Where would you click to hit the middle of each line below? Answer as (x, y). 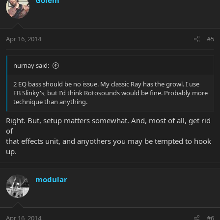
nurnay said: (31, 66)
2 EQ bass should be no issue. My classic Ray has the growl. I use (106, 84)
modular (51, 179)
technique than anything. (50, 102)
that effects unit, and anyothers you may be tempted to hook (109, 141)
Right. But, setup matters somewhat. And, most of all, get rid (108, 120)
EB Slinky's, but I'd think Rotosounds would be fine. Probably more (110, 93)
